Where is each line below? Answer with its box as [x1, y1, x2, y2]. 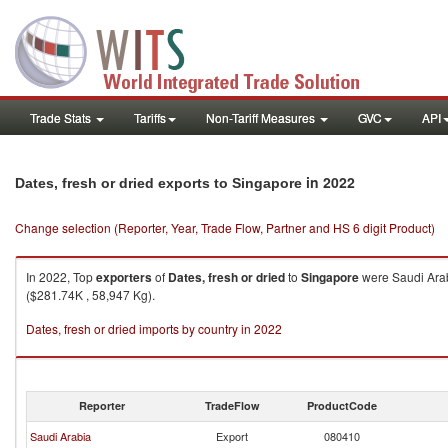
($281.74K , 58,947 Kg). [26, 286, 155, 303]
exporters [96, 268, 152, 286]
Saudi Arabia [30, 428, 91, 444]
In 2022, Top [26, 268, 96, 285]
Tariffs [134, 109, 166, 126]
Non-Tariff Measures [206, 109, 318, 126]
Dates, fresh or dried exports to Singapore [15, 175, 302, 191]
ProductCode [307, 398, 377, 413]
